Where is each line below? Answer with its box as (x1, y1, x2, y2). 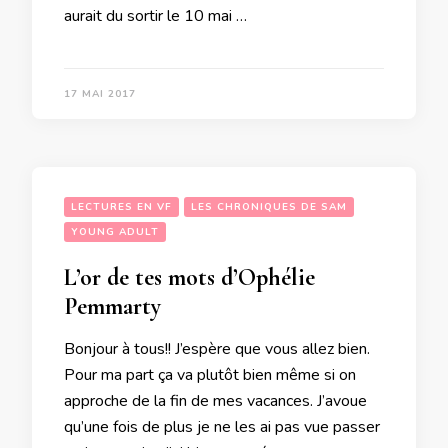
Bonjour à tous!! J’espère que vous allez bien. (64, 338, 370, 361)
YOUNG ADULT (71, 225, 159, 240)
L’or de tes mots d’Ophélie (64, 263, 315, 293)
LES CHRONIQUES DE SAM (191, 200, 347, 215)
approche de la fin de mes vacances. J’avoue (64, 390, 367, 413)
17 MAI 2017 (64, 87, 136, 102)
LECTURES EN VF (71, 200, 172, 215)
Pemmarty (64, 292, 161, 322)
